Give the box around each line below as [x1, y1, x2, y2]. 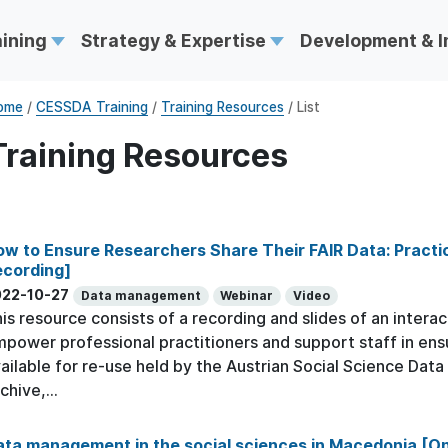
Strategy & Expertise [80, 29, 270, 51]
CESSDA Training [36, 99, 148, 116]
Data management [80, 288, 201, 304]
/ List [284, 99, 320, 116]
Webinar [220, 288, 274, 304]
